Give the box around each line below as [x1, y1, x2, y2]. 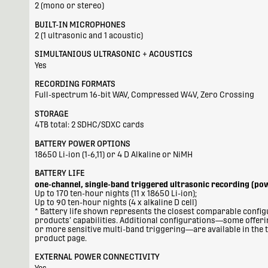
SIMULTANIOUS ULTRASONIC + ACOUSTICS [35, 50, 193, 59]
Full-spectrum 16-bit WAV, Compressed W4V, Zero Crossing [35, 90, 255, 100]
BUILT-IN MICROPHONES [35, 20, 126, 29]
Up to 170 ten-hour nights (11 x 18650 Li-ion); [35, 188, 197, 198]
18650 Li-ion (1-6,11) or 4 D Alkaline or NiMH [35, 150, 193, 159]
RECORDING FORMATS [35, 80, 116, 89]
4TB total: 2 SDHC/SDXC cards [35, 120, 145, 130]
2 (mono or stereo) [35, 1, 105, 11]
